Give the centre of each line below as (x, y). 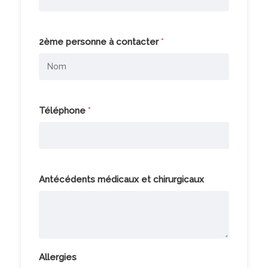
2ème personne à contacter (100, 42)
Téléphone (63, 110)
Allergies (58, 257)
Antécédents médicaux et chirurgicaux (121, 179)
